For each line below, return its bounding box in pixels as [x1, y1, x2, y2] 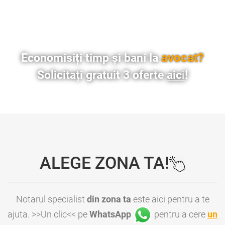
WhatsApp [89, 209, 131, 220]
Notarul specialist [16, 194, 87, 205]
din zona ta [86, 194, 131, 205]
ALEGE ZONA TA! [40, 153, 169, 173]
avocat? [161, 51, 204, 65]
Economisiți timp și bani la [21, 51, 161, 65]
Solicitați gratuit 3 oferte [37, 68, 167, 82]
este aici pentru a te [131, 194, 209, 205]
